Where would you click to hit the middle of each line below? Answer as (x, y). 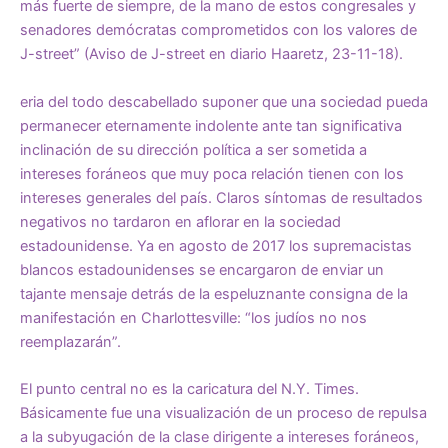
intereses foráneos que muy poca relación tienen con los (212, 173)
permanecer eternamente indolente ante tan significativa (211, 125)
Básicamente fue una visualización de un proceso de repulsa (223, 413)
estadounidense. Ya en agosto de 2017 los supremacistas (216, 245)
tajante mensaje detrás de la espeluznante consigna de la (214, 293)
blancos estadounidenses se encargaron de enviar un (202, 269)
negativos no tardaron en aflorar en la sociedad (180, 221)
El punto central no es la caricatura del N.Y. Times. (189, 389)
